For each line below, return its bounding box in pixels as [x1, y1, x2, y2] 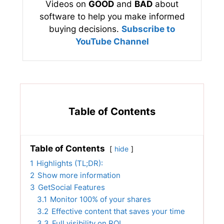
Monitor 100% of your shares [50, 194, 151, 204]
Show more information [37, 170, 120, 180]
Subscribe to [121, 23, 175, 34]
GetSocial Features [38, 182, 105, 192]
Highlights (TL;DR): [36, 158, 103, 168]
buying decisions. [49, 23, 121, 34]
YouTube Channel [75, 36, 149, 46]
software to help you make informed [39, 11, 185, 21]
